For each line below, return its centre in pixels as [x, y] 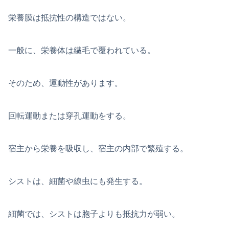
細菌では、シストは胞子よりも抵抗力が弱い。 [94, 214]
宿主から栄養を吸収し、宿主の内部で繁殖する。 [98, 149]
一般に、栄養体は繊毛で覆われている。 [82, 51]
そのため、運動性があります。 [65, 83]
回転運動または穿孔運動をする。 [70, 116]
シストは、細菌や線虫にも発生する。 [78, 181]
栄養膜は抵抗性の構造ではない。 [70, 18]
